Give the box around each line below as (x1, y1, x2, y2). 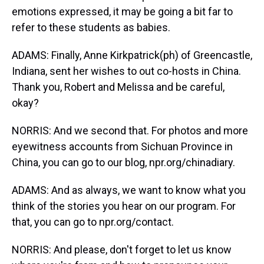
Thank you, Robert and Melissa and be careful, (12, 81, 225, 93)
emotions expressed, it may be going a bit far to (12, 5, 233, 18)
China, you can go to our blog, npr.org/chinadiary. (12, 156, 235, 169)
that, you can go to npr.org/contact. (12, 216, 174, 228)
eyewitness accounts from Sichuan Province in (12, 140, 233, 153)
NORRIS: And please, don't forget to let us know (12, 243, 232, 256)
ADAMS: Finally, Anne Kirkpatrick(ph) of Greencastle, (12, 49, 252, 61)
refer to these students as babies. (12, 21, 170, 34)
